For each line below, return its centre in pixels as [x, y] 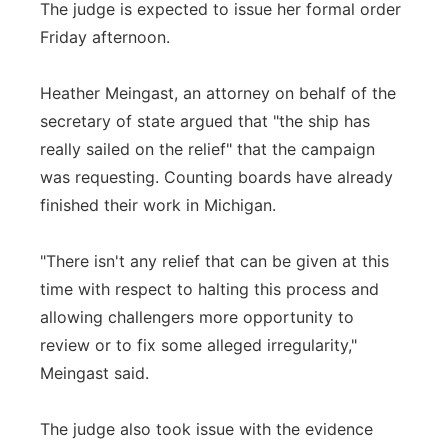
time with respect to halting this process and [209, 289]
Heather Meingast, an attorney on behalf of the [218, 93]
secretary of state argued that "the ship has [205, 121]
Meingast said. [94, 373]
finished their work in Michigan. [158, 205]
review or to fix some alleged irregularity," [198, 345]
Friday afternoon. [105, 37]
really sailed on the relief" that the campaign [207, 149]
